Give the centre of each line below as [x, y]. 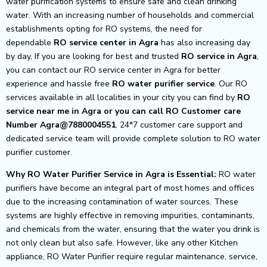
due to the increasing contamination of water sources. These [122, 201]
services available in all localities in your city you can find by [122, 97]
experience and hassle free [59, 83]
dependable [30, 42]
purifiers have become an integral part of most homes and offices [130, 188]
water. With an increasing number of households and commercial [130, 15]
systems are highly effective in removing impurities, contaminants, [130, 215]
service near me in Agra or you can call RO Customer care [123, 111]
